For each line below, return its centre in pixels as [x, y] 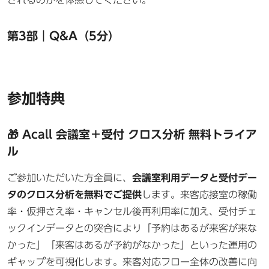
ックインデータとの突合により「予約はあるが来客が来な [132, 228]
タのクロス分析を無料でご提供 [74, 194]
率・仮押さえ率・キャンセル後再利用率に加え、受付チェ [132, 211]
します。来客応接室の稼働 [199, 194]
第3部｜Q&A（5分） [63, 36]
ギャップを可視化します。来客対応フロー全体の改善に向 [132, 261]
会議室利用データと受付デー [195, 177]
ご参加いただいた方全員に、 [70, 177]
